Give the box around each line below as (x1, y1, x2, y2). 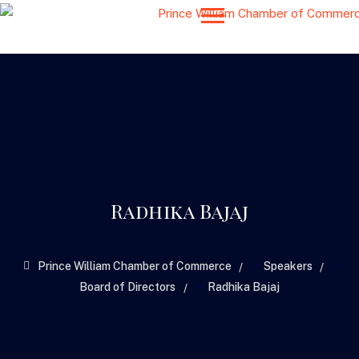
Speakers (263, 260, 313, 272)
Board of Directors (79, 280, 175, 293)
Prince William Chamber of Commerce (37, 260, 232, 272)
